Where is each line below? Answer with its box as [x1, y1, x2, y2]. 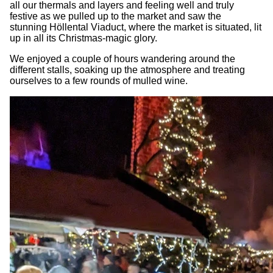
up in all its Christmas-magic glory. [10, 32, 157, 43]
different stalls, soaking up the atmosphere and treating [10, 64, 245, 75]
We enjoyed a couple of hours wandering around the [10, 53, 235, 64]
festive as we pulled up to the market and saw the [10, 10, 221, 21]
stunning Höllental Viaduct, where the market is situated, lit [10, 21, 261, 32]
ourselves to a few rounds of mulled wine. [10, 75, 188, 86]
